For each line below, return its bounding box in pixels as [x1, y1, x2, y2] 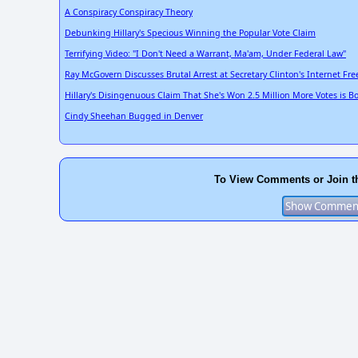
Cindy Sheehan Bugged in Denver [65, 109, 203, 121]
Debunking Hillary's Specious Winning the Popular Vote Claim [65, 26, 316, 38]
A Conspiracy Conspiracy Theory [65, 6, 193, 18]
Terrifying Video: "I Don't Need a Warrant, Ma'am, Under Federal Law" [65, 47, 346, 59]
